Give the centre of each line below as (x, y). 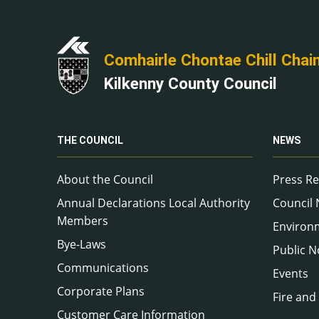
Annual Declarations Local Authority (153, 203)
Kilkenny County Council (190, 83)
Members (83, 221)
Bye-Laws (82, 245)
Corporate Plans (101, 292)
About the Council (105, 180)
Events (291, 274)
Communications (103, 268)
